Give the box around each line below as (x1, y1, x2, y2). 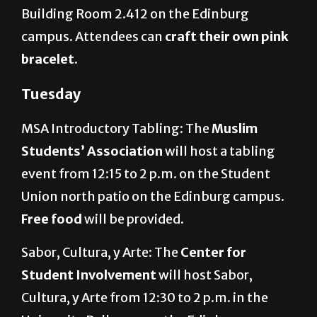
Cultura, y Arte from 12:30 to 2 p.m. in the (21, 289, 268, 306)
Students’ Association (21, 143, 163, 160)
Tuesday (21, 85, 83, 103)
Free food (21, 211, 84, 228)
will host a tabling (163, 143, 275, 160)
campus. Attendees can (21, 28, 165, 45)
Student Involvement (21, 267, 158, 284)
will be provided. (84, 211, 184, 228)
